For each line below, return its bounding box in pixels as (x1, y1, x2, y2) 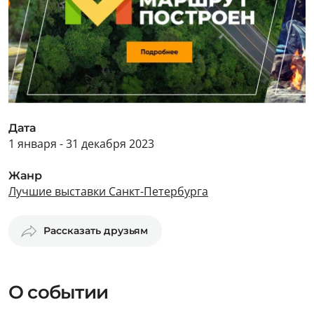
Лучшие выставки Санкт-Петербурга (8, 184, 208, 199)
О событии (8, 281, 108, 303)
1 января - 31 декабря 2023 (8, 136, 154, 151)
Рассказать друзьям (43, 224, 148, 237)
